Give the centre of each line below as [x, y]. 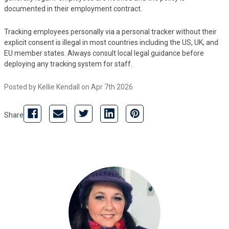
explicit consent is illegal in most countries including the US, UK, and [111, 42]
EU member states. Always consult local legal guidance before [104, 53]
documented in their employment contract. [73, 8]
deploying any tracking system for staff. [68, 64]
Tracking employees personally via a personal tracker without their [110, 31]
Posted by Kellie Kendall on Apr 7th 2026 [68, 87]
